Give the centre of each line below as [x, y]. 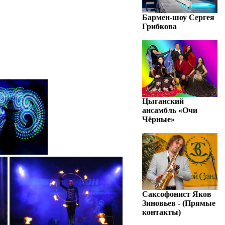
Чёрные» [158, 119]
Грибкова [159, 26]
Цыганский [163, 101]
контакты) [161, 212]
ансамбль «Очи [170, 110]
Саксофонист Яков [177, 194]
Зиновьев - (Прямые [179, 203]
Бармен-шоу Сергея [178, 17]
